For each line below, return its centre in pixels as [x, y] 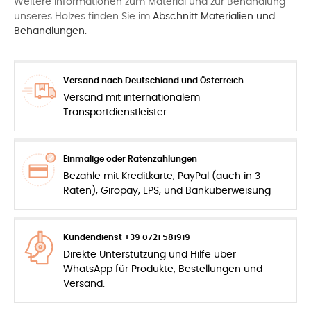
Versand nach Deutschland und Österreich [153, 81]
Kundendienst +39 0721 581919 [127, 237]
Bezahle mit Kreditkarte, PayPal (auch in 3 [162, 176]
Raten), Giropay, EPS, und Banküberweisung [167, 191]
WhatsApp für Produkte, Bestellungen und [163, 269]
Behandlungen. [50, 31]
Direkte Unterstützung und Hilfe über [150, 255]
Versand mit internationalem [132, 98]
